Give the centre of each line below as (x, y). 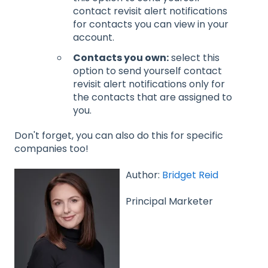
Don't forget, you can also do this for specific (119, 135)
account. (94, 38)
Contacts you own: (121, 57)
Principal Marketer (169, 202)
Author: (144, 175)
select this (194, 57)
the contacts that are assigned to (153, 97)
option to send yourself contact (147, 71)
